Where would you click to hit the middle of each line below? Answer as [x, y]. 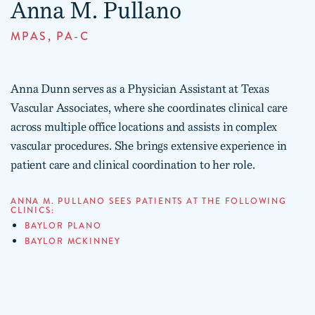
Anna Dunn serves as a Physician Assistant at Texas [140, 89]
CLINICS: [33, 211]
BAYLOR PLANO [63, 226]
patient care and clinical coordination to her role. [133, 165]
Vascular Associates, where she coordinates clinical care [149, 108]
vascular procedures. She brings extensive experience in [149, 146]
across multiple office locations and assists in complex [144, 127]
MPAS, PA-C [50, 37]
